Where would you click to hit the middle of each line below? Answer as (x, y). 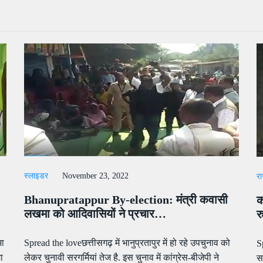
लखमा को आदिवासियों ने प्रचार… (95, 214)
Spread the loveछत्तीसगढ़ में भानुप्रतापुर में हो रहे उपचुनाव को (127, 243)
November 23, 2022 (95, 176)
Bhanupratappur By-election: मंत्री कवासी (126, 200)
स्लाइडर (36, 176)
